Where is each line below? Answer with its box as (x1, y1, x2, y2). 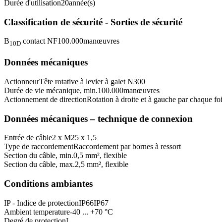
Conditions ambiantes (4, 178, 93, 189)
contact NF (21, 37, 57, 46)
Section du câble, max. (4, 160, 75, 169)
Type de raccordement (4, 142, 73, 151)
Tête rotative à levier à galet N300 (39, 77, 145, 86)
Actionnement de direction (4, 95, 87, 104)
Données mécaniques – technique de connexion (4, 113, 193, 124)
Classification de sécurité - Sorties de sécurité (4, 16, 182, 27)
